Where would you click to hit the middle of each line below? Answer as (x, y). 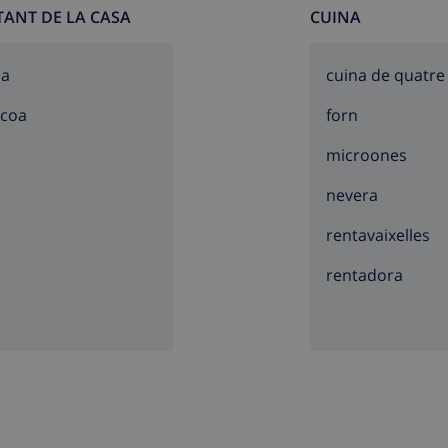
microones (366, 155)
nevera (352, 195)
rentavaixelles (378, 235)
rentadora (364, 275)
